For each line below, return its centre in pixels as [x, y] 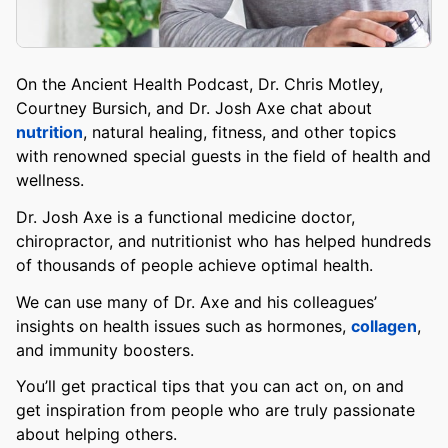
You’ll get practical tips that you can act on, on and [210, 386]
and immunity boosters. [105, 349]
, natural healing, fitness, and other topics [239, 132]
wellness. [50, 180]
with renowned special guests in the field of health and [223, 156]
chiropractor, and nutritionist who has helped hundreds [223, 240]
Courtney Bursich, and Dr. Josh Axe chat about [194, 108]
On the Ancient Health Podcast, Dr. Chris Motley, [199, 84]
